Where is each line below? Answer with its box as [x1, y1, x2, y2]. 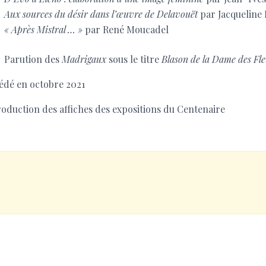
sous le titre [109, 52, 161, 65]
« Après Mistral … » [4, 23, 83, 36]
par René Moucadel [83, 23, 169, 36]
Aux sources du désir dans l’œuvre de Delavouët [4, 7, 198, 20]
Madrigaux [62, 52, 109, 65]
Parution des [4, 52, 62, 65]
